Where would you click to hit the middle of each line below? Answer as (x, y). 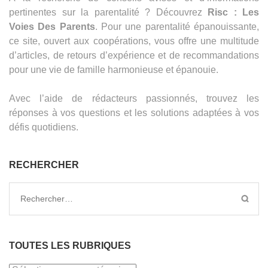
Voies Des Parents (52, 26)
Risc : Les (233, 12)
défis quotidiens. (44, 127)
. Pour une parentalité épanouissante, (177, 26)
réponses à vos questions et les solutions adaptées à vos (134, 112)
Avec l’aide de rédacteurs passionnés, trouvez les (134, 98)
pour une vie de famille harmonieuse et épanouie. (114, 69)
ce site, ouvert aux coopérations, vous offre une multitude (134, 41)
